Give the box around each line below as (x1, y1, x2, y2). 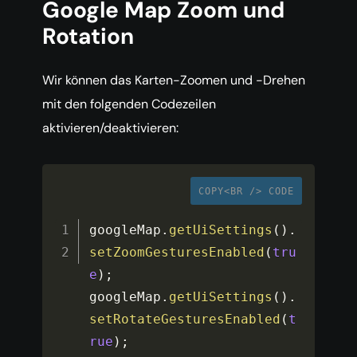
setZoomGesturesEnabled (89, 245, 265, 261)
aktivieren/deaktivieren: (42, 120, 178, 137)
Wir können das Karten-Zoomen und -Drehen (42, 72, 305, 89)
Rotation (42, 22, 134, 52)
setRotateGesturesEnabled (89, 312, 281, 328)
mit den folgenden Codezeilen (42, 96, 216, 113)
